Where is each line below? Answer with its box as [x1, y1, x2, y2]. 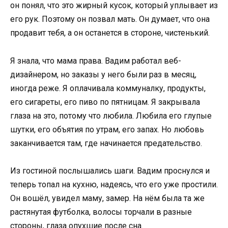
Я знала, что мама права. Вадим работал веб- [10, 55, 181, 66]
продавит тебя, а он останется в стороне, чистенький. [10, 28, 210, 38]
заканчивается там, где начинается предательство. [10, 138, 202, 148]
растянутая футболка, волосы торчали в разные [10, 207, 192, 217]
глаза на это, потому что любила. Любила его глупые [10, 110, 212, 121]
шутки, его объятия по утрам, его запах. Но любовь [10, 124, 204, 134]
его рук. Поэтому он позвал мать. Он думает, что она [10, 14, 210, 24]
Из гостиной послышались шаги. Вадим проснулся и [10, 165, 210, 176]
